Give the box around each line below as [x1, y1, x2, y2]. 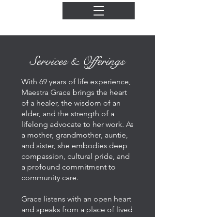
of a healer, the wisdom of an [21, 98, 121, 108]
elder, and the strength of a [21, 109, 114, 118]
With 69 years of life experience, [21, 77, 131, 86]
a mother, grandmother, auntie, [21, 130, 128, 139]
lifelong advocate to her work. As [21, 120, 134, 129]
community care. [21, 173, 78, 182]
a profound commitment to [21, 162, 116, 171]
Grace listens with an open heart [21, 194, 131, 203]
